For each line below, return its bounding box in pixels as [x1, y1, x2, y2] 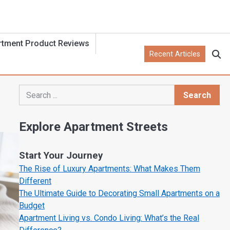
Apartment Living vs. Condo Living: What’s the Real [18, 213, 199, 223]
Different [18, 176, 51, 186]
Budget [18, 201, 45, 211]
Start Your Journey [18, 150, 103, 162]
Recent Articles [149, 50, 201, 58]
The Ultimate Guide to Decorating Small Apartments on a [18, 188, 220, 199]
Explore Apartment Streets [18, 120, 168, 135]
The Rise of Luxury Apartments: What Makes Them [18, 164, 200, 174]
